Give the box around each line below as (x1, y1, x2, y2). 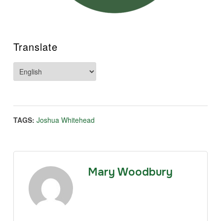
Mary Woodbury (87, 165, 173, 179)
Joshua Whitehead (36, 114, 95, 125)
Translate (13, 39, 58, 54)
